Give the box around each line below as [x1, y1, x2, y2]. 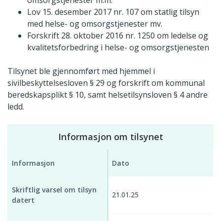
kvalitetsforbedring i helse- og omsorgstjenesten [27, 41, 209, 53]
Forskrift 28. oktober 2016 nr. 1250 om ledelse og [27, 30, 208, 41]
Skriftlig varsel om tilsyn [12, 184, 97, 194]
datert [12, 195, 35, 205]
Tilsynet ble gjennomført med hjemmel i [7, 65, 155, 76]
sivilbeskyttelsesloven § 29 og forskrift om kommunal [7, 77, 205, 88]
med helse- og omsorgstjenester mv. [27, 18, 162, 29]
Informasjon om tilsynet [58, 130, 163, 143]
